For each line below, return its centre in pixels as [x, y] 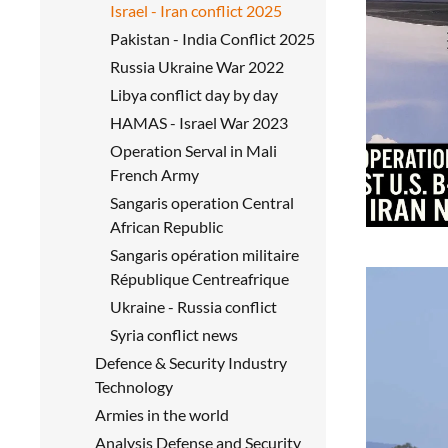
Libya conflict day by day [194, 94]
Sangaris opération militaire [204, 254]
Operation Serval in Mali [193, 150]
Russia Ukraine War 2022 [197, 66]
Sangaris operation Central [202, 202]
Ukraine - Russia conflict [193, 306]
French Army [154, 174]
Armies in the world [162, 414]
